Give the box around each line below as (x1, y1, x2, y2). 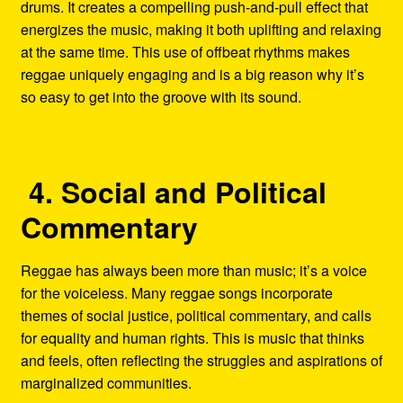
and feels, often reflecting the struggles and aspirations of (20, 350, 382, 372)
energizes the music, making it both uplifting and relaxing (20, 18, 381, 40)
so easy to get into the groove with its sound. (20, 85, 301, 107)
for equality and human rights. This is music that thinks (20, 327, 364, 349)
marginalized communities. (20, 372, 192, 394)
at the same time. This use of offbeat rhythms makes (20, 40, 350, 62)
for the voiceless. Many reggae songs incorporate (20, 282, 333, 304)
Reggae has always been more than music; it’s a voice (20, 260, 367, 282)
